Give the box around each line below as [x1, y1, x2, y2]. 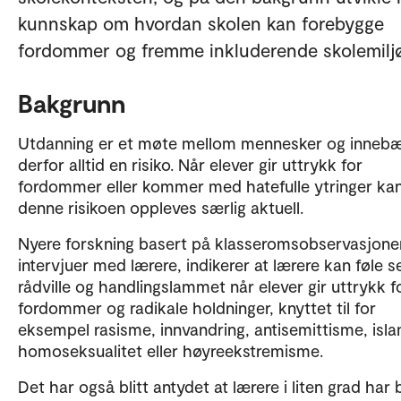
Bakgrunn [18, 87, 132, 118]
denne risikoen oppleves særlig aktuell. [18, 196, 303, 218]
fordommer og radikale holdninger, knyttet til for [18, 296, 376, 318]
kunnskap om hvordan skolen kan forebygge [18, 11, 384, 34]
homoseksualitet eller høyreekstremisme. [18, 339, 323, 361]
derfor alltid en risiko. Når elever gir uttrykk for [18, 153, 363, 175]
